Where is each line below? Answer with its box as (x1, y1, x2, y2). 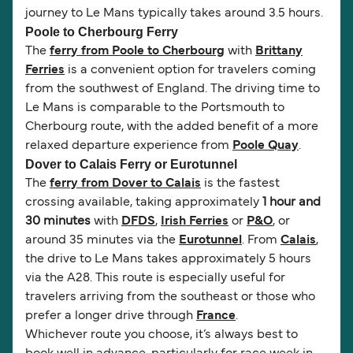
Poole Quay (232, 140, 299, 152)
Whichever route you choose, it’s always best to (25, 329, 298, 341)
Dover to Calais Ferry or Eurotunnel (25, 158, 237, 172)
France (196, 310, 236, 322)
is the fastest (201, 178, 280, 190)
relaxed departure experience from (25, 140, 232, 152)
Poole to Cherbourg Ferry (25, 25, 178, 39)
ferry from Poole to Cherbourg (50, 46, 225, 58)
